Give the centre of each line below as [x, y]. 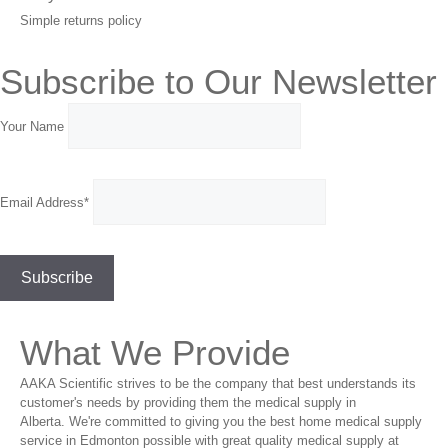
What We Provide [155, 352]
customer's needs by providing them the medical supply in [188, 402]
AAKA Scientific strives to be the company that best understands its [218, 383]
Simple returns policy [81, 20]
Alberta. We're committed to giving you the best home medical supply [221, 421]
